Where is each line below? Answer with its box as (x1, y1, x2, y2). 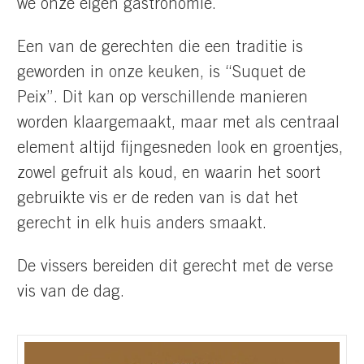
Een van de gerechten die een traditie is (17, 40, 303, 57)
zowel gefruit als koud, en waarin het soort (17, 166, 321, 183)
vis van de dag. (17, 284, 124, 301)
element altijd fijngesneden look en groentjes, (17, 141, 343, 158)
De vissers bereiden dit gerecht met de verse (17, 259, 333, 276)
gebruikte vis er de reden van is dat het (17, 191, 298, 208)
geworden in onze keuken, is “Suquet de (17, 65, 305, 82)
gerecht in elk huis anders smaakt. (17, 216, 266, 233)
